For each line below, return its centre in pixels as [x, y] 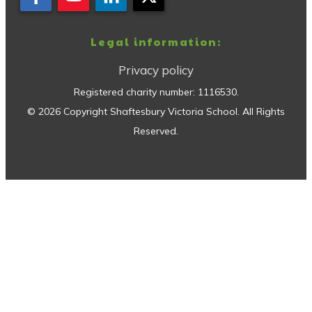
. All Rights [261, 112]
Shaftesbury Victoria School [174, 112]
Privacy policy [156, 70]
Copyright [85, 112]
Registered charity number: [135, 92]
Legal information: [156, 42]
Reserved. [156, 131]
